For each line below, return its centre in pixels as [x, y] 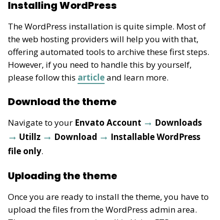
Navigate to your [41, 123]
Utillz [30, 137]
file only [25, 151]
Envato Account [109, 123]
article [91, 77]
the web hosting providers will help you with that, [103, 39]
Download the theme [62, 102]
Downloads [177, 123]
